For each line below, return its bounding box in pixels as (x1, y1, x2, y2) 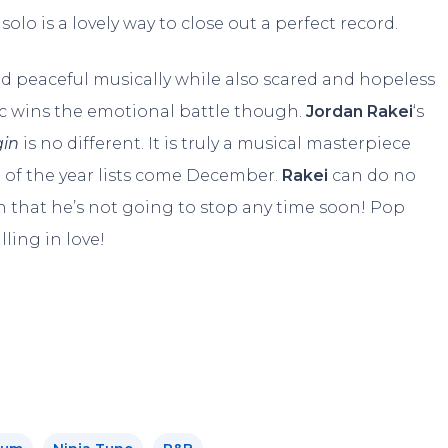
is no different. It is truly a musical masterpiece (23, 133, 412, 153)
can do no (332, 165, 417, 185)
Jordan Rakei (306, 101, 414, 121)
